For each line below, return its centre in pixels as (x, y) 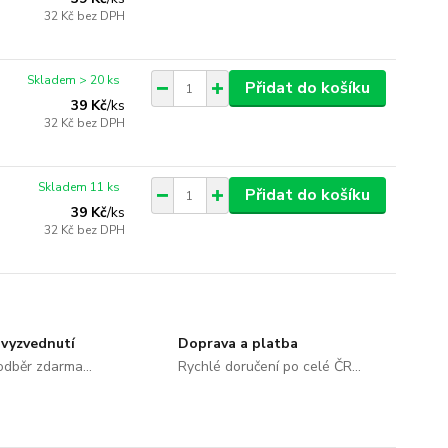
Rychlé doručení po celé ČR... (269, 366)
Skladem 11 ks (79, 187)
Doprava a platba (237, 343)
